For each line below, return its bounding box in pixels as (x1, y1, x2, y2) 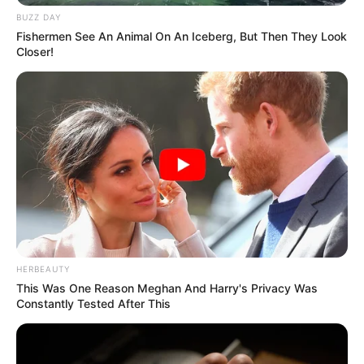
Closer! (16, 44, 54, 58)
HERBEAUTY (16, 264, 70, 275)
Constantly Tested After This (16, 297, 171, 311)
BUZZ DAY (16, 11, 61, 22)
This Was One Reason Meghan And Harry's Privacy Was (16, 281, 318, 296)
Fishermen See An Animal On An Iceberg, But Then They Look (16, 28, 347, 43)
